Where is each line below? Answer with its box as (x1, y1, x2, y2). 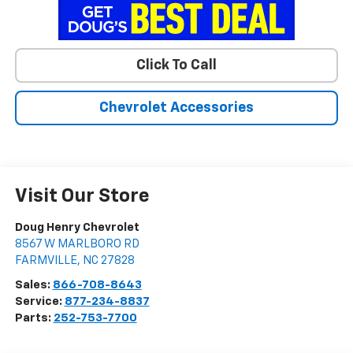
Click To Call (136, 58, 217, 73)
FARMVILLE (14, 255, 77, 267)
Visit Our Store (14, 187, 150, 206)
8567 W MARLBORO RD (14, 238, 139, 251)
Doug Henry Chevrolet (14, 221, 139, 234)
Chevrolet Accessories (99, 101, 254, 116)
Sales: (14, 279, 53, 292)
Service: (14, 295, 65, 308)
